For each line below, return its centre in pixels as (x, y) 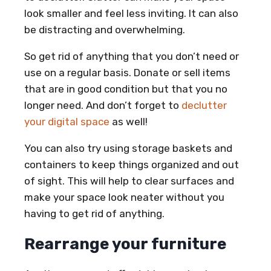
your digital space (67, 121)
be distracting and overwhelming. (105, 29)
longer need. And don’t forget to (103, 105)
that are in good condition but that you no (126, 89)
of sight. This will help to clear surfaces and (129, 181)
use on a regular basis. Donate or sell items (127, 72)
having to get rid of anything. (94, 213)
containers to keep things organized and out (132, 164)
